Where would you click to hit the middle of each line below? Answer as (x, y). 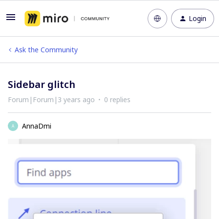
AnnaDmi (37, 126)
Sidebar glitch (42, 84)
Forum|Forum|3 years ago (51, 99)
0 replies (117, 99)
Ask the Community (46, 50)
